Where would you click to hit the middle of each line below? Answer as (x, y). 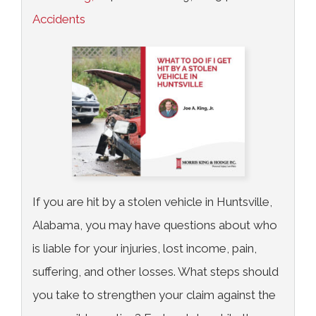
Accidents (59, 19)
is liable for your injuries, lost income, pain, (145, 248)
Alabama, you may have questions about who (155, 225)
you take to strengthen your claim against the (154, 295)
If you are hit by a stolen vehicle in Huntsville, (152, 202)
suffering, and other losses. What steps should (156, 272)
